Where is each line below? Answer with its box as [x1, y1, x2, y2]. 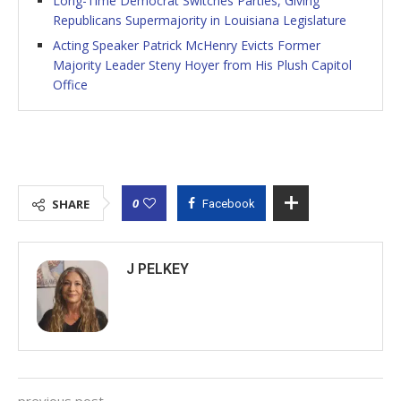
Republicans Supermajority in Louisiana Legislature [53, 12, 346, 30]
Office [53, 76, 88, 94]
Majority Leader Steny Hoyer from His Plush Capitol [53, 56, 352, 74]
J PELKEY [126, 260, 189, 278]
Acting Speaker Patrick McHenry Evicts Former [53, 37, 320, 55]
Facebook [202, 197, 255, 211]
